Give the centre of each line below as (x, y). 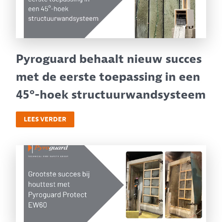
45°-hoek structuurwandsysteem (111, 94)
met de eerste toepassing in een (108, 77)
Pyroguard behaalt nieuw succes (109, 59)
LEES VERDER (45, 119)
